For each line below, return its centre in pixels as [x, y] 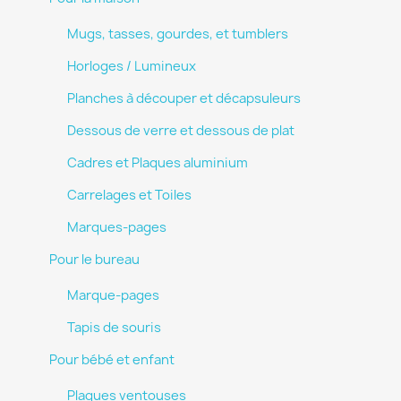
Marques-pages [117, 227]
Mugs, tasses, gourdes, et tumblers [178, 34]
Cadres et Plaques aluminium [158, 163]
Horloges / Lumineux [132, 66]
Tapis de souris [114, 328]
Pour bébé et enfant [112, 360]
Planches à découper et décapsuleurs [184, 98]
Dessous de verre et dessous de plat [181, 131]
